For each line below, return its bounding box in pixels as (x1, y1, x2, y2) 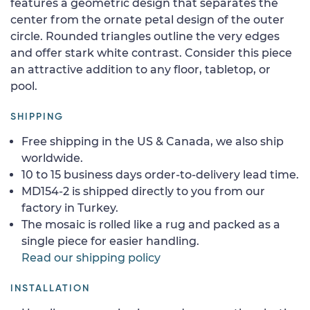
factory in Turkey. (21, 201, 118, 215)
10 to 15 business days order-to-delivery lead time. (21, 167, 299, 181)
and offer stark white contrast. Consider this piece (10, 46, 292, 60)
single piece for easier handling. (21, 234, 199, 248)
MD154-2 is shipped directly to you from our (21, 184, 265, 198)
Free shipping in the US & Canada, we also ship (21, 134, 284, 148)
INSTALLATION (10, 283, 90, 293)
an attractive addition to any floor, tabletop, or (10, 62, 271, 76)
